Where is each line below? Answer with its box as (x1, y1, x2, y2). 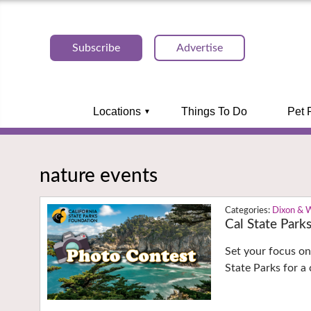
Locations (92, 106, 141, 117)
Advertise (176, 42, 223, 53)
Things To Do (180, 106, 247, 117)
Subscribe (72, 42, 120, 53)
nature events (40, 165, 158, 185)
